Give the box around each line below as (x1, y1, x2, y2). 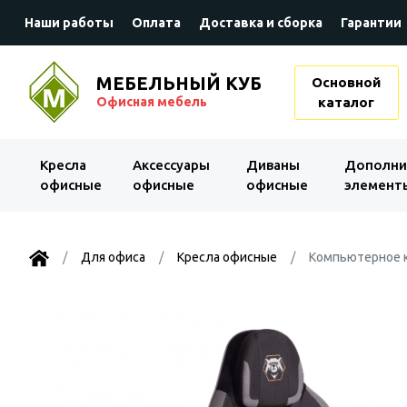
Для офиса (81, 250, 145, 264)
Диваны (246, 157, 301, 173)
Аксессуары (132, 157, 210, 173)
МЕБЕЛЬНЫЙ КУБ (96, 72, 262, 94)
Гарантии (341, 15, 402, 30)
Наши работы (25, 15, 114, 30)
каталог (318, 94, 375, 110)
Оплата (132, 15, 181, 30)
